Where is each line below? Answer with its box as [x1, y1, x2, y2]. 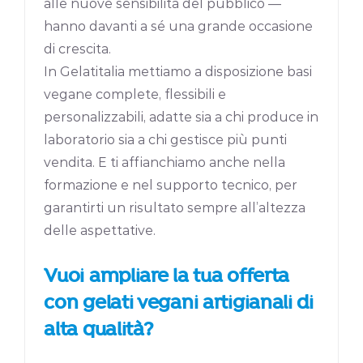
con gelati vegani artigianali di [44, 292, 314, 312]
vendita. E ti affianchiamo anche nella [44, 155, 286, 171]
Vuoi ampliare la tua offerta [44, 265, 290, 285]
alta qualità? [44, 318, 153, 339]
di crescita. [44, 41, 112, 58]
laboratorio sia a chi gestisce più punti [44, 132, 288, 148]
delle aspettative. [44, 223, 156, 239]
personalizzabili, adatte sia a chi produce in [44, 109, 319, 126]
